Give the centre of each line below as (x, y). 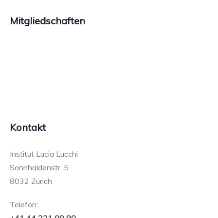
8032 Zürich (31, 181)
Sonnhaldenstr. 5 (39, 168)
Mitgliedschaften (48, 21)
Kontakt (28, 127)
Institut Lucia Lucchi (44, 154)
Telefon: (24, 205)
